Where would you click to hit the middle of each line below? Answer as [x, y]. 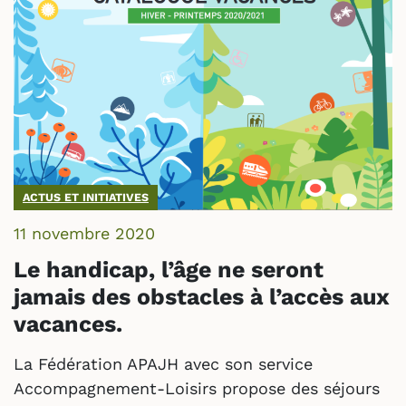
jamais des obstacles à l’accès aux [202, 296]
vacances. [68, 324]
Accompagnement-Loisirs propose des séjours [197, 388]
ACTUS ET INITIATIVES [86, 197]
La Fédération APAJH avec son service [163, 363]
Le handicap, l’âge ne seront [169, 269]
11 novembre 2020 [84, 233]
